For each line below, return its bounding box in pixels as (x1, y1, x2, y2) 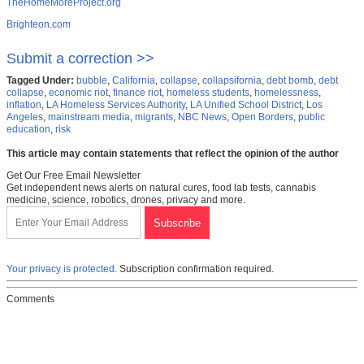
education (6, 123, 50, 136)
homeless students (167, 87, 249, 99)
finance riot (113, 87, 162, 99)
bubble (76, 75, 107, 87)
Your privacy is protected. (6, 263, 117, 275)
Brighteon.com (6, 19, 71, 31)
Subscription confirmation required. (117, 263, 274, 275)
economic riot (49, 87, 108, 99)
